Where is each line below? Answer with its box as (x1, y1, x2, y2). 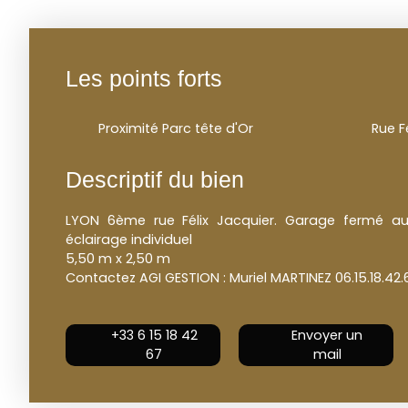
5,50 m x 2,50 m (66, 250, 170, 269)
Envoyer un (291, 326, 362, 345)
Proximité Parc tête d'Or (98, 119, 253, 138)
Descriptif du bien (66, 167, 244, 193)
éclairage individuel (66, 230, 192, 250)
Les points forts (66, 66, 222, 92)
